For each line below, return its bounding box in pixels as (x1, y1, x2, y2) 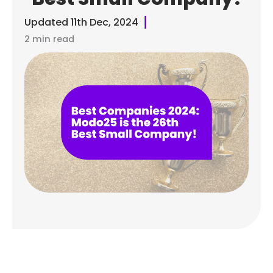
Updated (24, 15, 68, 29)
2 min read (24, 32, 74, 45)
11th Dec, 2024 (71, 15, 138, 29)
